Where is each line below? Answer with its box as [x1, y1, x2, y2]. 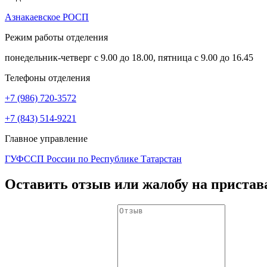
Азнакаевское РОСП [5, 12, 89, 23]
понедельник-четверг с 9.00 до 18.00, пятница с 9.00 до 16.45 [5, 52, 253, 63]
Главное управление [5, 133, 88, 144]
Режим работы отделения [5, 32, 108, 43]
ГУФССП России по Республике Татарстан [5, 154, 182, 164]
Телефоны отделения [5, 73, 90, 83]
